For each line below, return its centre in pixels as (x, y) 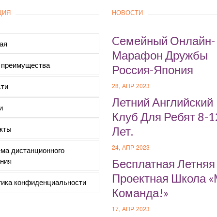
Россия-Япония (153, 69)
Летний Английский (163, 102)
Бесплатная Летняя (163, 163)
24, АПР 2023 (131, 147)
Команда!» (140, 192)
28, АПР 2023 (131, 85)
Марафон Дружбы (160, 55)
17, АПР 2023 (131, 208)
